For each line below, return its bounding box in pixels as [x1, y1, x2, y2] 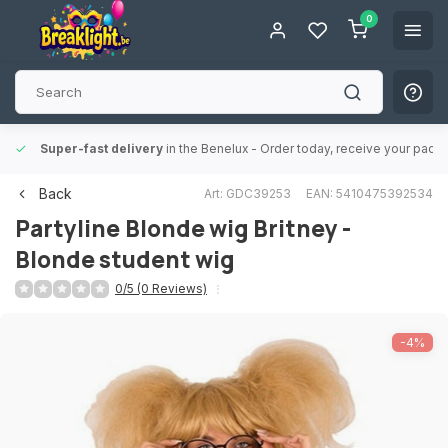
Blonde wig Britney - [125, 213, 351, 244]
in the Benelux [163, 141, 251, 156]
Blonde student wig [15, 244, 235, 275]
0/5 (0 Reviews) [115, 281, 207, 296]
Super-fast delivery [37, 141, 163, 156]
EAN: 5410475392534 [306, 185, 433, 201]
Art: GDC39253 [204, 185, 291, 201]
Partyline [15, 213, 120, 244]
